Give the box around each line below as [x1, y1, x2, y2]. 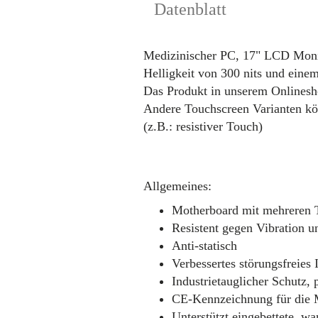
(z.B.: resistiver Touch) [143, 119, 263, 133]
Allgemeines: [143, 179, 212, 193]
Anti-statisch [172, 238, 237, 253]
